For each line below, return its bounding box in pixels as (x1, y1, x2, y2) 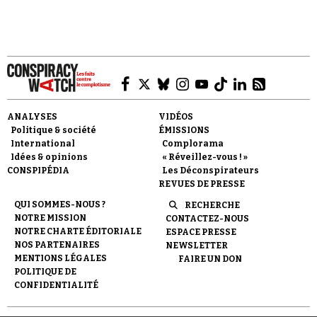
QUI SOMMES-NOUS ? (14, 200, 105, 209)
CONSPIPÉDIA (7, 166, 69, 175)
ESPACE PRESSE (166, 227, 236, 237)
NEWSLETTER (166, 241, 228, 250)
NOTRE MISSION (14, 213, 86, 223)
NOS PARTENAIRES (14, 240, 100, 250)
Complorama (162, 139, 224, 149)
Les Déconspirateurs (162, 166, 259, 175)
